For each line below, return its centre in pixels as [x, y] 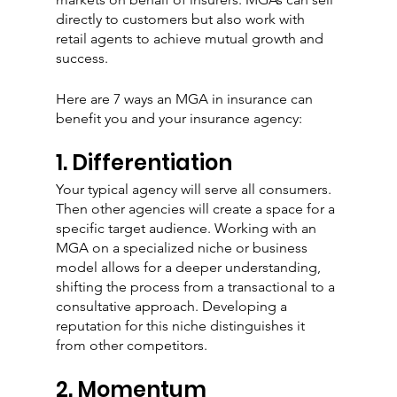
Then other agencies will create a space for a [197, 209]
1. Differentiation [144, 163]
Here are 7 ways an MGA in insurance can [186, 99]
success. [82, 58]
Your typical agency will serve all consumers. [195, 190]
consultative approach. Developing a [173, 307]
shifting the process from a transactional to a [197, 287]
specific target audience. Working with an [187, 229]
